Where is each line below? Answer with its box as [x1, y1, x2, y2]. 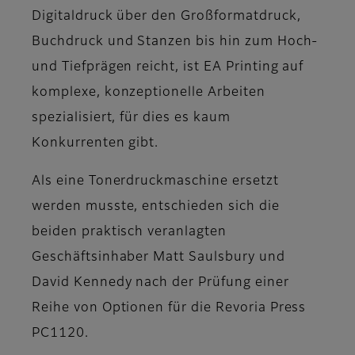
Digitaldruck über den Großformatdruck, [32, 10, 301, 24]
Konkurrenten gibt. [32, 137, 159, 151]
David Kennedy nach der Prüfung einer [32, 277, 289, 290]
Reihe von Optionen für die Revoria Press [32, 302, 307, 315]
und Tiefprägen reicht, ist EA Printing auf [32, 61, 304, 74]
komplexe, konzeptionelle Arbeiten [32, 86, 265, 100]
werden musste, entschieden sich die [32, 200, 280, 214]
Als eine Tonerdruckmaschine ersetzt [32, 175, 279, 189]
